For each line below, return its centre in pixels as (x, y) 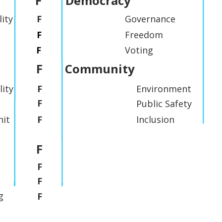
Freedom (144, 35)
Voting (139, 50)
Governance (150, 19)
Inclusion (155, 119)
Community (100, 69)
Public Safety (164, 104)
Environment (164, 89)
